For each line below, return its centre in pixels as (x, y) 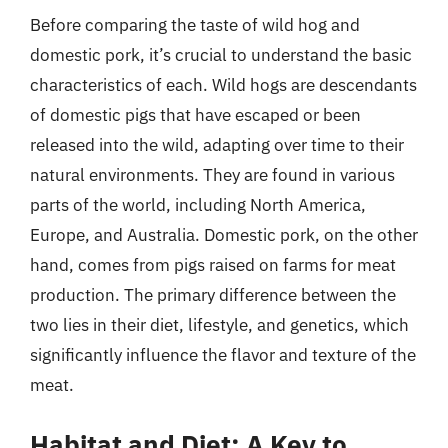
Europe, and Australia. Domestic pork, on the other (224, 235)
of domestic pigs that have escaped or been (195, 115)
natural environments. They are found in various (212, 175)
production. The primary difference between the (213, 295)
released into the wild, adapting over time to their (217, 145)
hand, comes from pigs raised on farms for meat (213, 265)
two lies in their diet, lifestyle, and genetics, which (219, 325)
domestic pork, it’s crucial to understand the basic (221, 55)
